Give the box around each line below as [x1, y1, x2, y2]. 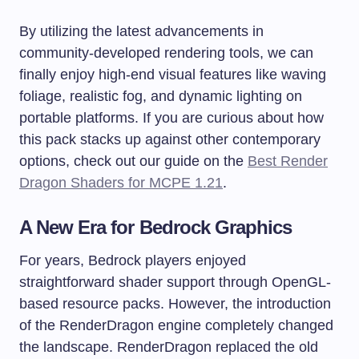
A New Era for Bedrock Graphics [19, 216, 292, 239]
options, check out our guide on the [19, 153, 248, 170]
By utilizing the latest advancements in [19, 23, 264, 40]
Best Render [248, 153, 328, 170]
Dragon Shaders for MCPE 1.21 [19, 175, 223, 192]
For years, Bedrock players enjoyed [19, 252, 246, 269]
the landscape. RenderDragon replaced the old [19, 339, 318, 356]
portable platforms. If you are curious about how [19, 110, 324, 127]
